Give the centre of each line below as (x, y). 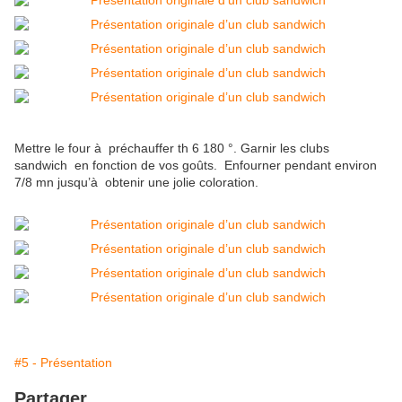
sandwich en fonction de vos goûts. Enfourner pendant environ (196, 166)
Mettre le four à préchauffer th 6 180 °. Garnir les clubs (172, 149)
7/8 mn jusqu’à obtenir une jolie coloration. (138, 183)
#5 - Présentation (63, 363)
